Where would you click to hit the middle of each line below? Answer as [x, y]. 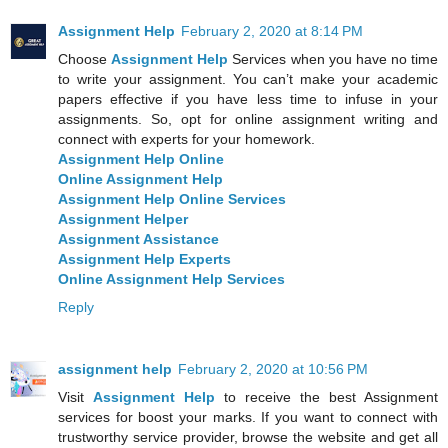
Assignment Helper [123, 218]
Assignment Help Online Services [172, 198]
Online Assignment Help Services [171, 278]
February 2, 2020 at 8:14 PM [272, 30]
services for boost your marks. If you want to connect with [248, 416]
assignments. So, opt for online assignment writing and [248, 118]
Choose [85, 58]
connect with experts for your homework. [186, 138]
